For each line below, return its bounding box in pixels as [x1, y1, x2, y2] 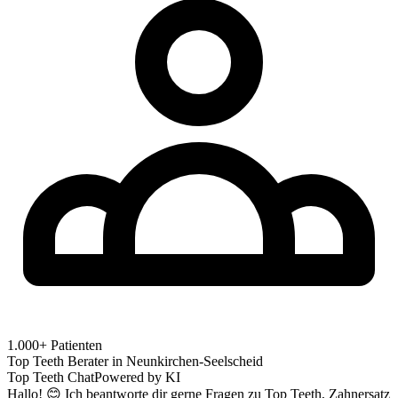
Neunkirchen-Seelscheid [126, 353, 263, 369]
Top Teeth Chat [7, 369, 94, 385]
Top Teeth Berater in [7, 353, 126, 369]
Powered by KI [94, 369, 180, 385]
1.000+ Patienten [7, 337, 102, 353]
